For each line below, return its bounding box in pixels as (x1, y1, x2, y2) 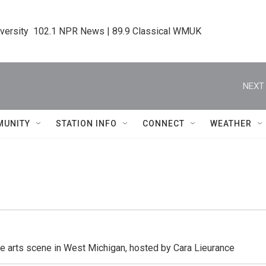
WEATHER (210, 119, 252, 128)
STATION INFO (56, 119, 117, 128)
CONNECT (142, 119, 185, 128)
